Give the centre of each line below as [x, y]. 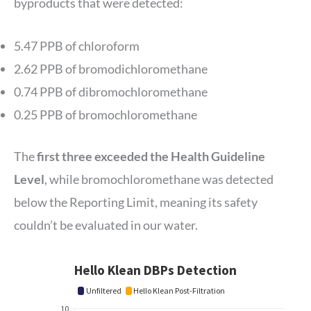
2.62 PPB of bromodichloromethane [111, 69]
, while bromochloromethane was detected [159, 179]
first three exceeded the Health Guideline [151, 157]
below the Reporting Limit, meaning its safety [136, 202]
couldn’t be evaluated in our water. [107, 225]
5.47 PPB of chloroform [77, 46]
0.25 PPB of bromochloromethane [106, 115]
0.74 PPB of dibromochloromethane [111, 92]
